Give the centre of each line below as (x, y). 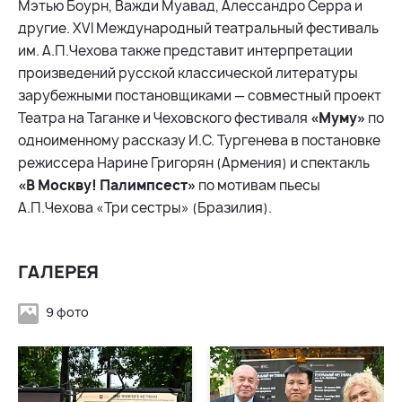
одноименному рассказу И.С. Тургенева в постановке (199, 141)
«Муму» (339, 118)
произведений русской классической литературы (188, 74)
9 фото (66, 312)
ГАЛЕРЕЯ (58, 272)
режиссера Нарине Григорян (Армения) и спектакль (194, 163)
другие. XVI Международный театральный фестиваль (198, 29)
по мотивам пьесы (258, 186)
